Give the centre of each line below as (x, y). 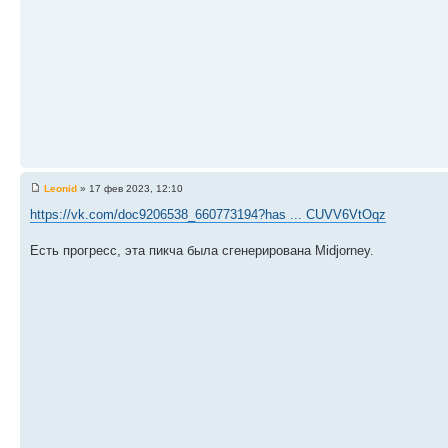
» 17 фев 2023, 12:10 (130, 188)
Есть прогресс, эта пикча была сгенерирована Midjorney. (202, 250)
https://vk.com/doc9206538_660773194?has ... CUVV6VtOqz (208, 214)
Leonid (60, 188)
